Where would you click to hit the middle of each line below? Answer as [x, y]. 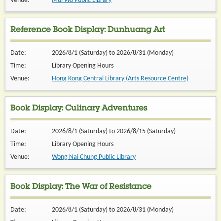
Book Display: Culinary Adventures [79, 109]
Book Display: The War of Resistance [81, 187]
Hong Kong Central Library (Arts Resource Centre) [120, 79]
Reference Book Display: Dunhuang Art [88, 31]
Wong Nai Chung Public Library [94, 157]
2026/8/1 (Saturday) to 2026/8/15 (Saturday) [114, 131]
